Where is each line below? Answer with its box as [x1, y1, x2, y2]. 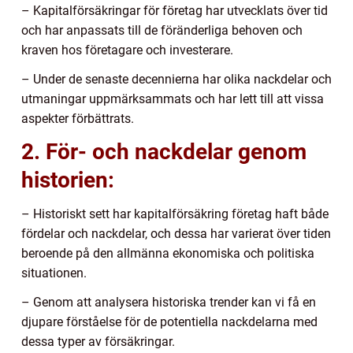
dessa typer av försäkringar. [21, 333, 175, 349]
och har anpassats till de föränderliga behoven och [21, 22, 303, 38]
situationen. [21, 265, 87, 281]
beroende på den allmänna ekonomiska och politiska [21, 245, 314, 261]
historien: [21, 166, 114, 193]
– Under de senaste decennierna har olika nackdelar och [21, 71, 332, 87]
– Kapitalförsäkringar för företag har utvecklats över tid [21, 2, 328, 18]
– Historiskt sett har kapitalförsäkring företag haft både [21, 206, 329, 221]
